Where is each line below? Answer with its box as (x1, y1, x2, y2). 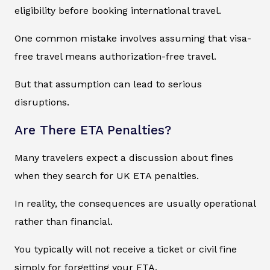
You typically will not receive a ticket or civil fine (14, 243, 237, 256)
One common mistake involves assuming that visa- (14, 33, 251, 45)
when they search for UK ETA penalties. (14, 170, 199, 182)
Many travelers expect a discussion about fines (14, 152, 233, 164)
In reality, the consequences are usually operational (14, 198, 256, 210)
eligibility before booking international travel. (14, 5, 221, 17)
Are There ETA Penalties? (14, 123, 171, 138)
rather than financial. (14, 216, 113, 228)
